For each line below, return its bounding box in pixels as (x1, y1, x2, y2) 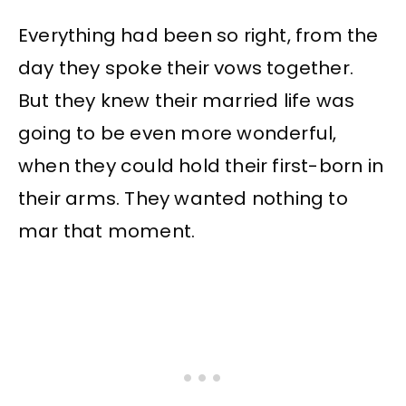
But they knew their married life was (18, 87, 355, 113)
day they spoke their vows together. (18, 54, 354, 81)
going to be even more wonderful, (18, 120, 337, 146)
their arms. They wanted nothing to (18, 185, 348, 211)
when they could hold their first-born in (18, 152, 384, 179)
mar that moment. (18, 217, 196, 244)
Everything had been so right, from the (18, 22, 379, 48)
